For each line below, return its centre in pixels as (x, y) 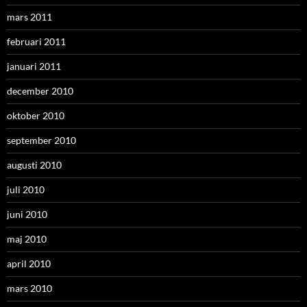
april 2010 (29, 263)
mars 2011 (29, 16)
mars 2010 (29, 288)
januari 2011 (34, 66)
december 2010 (40, 90)
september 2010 (41, 140)
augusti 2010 (34, 164)
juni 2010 (27, 214)
